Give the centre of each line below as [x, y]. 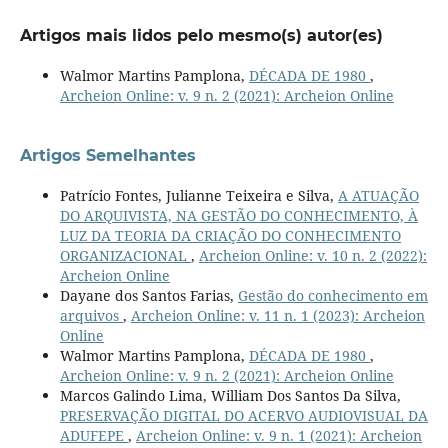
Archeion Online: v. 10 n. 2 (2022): [312, 255]
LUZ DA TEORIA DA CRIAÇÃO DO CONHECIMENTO [230, 235]
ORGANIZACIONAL [125, 255]
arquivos [91, 315]
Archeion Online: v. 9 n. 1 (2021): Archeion [278, 435]
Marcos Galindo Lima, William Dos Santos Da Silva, [230, 395]
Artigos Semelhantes [107, 155]
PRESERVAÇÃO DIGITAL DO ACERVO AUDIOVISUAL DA [243, 415]
